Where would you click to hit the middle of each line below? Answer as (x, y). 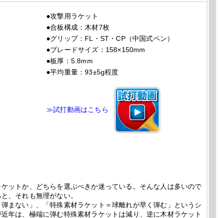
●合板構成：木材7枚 (78, 27)
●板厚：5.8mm (70, 61)
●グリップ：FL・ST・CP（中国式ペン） (110, 38)
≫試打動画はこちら (77, 109)
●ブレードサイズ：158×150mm (96, 50)
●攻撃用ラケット (73, 16)
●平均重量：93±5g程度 (82, 72)
